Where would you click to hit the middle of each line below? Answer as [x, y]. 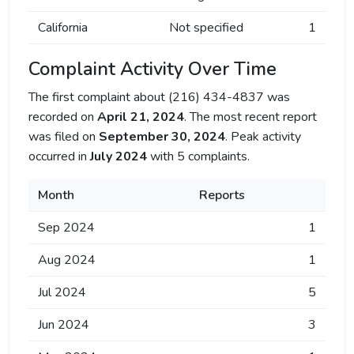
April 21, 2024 [141, 117]
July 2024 [119, 156]
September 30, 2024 [162, 137]
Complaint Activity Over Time [153, 69]
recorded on [63, 117]
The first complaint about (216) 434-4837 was [159, 97]
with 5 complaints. [198, 156]
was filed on [64, 137]
